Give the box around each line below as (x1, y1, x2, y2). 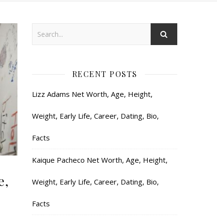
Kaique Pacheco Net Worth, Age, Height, (32, 155, 168, 165)
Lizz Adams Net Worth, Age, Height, (32, 89, 153, 99)
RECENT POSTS (72, 69, 138, 79)
